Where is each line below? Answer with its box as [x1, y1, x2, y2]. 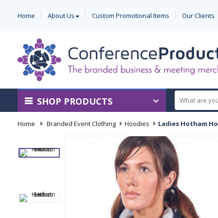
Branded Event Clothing [47, 119, 116, 128]
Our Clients [182, 11, 215, 20]
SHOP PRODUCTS [37, 95, 112, 107]
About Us [48, 11, 74, 20]
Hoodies [125, 119, 149, 128]
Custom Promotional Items [92, 11, 169, 20]
